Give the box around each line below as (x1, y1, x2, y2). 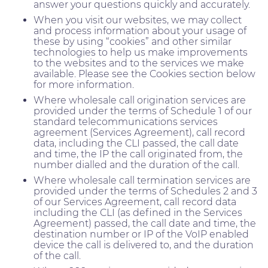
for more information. (33, 78, 134, 90)
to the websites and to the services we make (33, 57, 244, 69)
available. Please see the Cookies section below (33, 68, 255, 80)
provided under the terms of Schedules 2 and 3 (33, 185, 257, 197)
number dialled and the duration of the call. (33, 159, 239, 170)
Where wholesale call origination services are (33, 94, 246, 106)
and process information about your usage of (33, 25, 246, 36)
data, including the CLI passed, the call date (33, 137, 239, 149)
